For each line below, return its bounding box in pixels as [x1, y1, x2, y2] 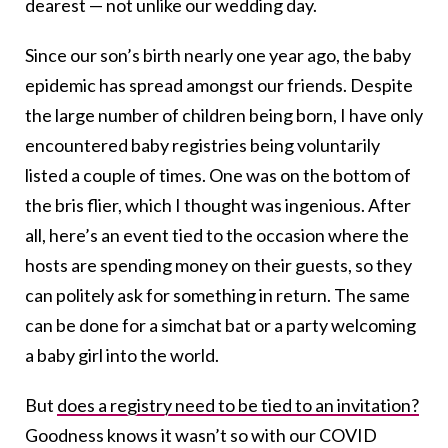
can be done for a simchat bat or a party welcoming [25, 313, 416, 336]
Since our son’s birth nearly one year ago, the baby [25, 43, 411, 66]
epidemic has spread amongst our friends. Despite [25, 73, 413, 96]
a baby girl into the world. [25, 343, 222, 366]
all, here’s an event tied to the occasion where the [25, 223, 409, 246]
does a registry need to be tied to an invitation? [57, 393, 419, 416]
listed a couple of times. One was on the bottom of [25, 163, 411, 186]
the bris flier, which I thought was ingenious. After [25, 193, 411, 216]
